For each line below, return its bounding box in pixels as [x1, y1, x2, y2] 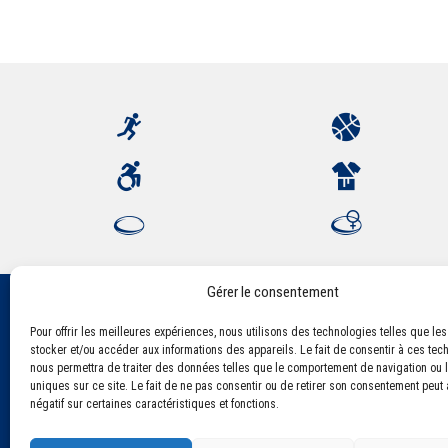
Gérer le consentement [206, 283, 339, 301]
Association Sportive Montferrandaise [114, 336, 373, 353]
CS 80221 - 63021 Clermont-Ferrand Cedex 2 [114, 378, 405, 395]
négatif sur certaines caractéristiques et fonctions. [30, 397, 279, 411]
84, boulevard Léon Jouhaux [114, 357, 295, 374]
